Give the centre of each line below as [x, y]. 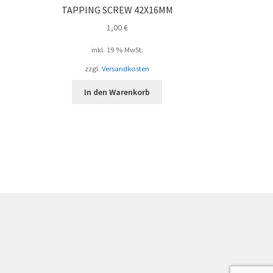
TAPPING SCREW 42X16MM [117, 9]
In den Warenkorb [117, 92]
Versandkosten [126, 69]
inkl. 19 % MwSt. [117, 50]
